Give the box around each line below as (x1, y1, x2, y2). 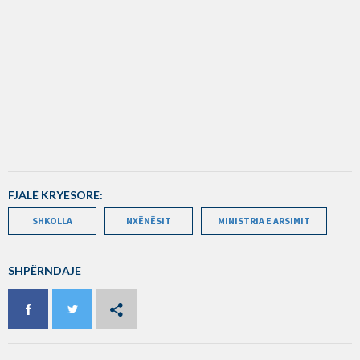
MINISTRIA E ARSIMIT (218, 214, 310, 227)
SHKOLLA (32, 214, 72, 227)
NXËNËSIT (126, 214, 171, 227)
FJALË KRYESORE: (8, 187, 103, 202)
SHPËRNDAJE (8, 263, 81, 277)
